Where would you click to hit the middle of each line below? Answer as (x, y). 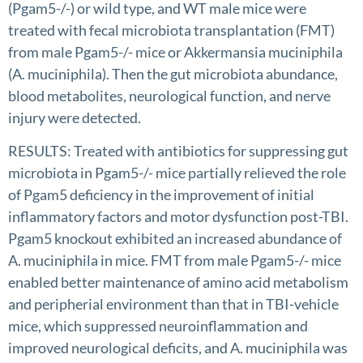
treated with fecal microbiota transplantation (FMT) (171, 30)
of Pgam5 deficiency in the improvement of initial (161, 194)
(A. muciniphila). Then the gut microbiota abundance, (173, 73)
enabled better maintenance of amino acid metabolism (178, 282)
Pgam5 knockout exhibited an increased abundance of (175, 238)
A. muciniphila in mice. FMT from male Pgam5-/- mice (175, 260)
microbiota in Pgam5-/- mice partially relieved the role (177, 172)
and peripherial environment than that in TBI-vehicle (173, 303)
